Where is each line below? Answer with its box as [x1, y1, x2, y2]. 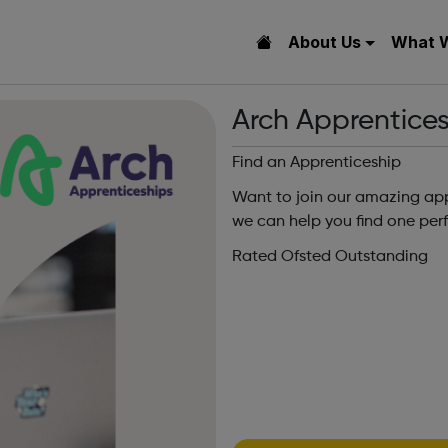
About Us [287, 32, 361, 52]
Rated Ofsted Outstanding [232, 249, 428, 266]
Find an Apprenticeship [232, 155, 401, 171]
